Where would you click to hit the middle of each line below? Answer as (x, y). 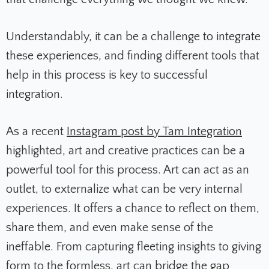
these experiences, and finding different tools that (133, 56)
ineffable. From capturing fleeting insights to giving (134, 246)
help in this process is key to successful (107, 75)
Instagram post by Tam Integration (154, 131)
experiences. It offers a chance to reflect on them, (133, 208)
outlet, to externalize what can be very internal (124, 189)
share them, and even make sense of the (110, 227)
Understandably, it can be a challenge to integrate (133, 36)
